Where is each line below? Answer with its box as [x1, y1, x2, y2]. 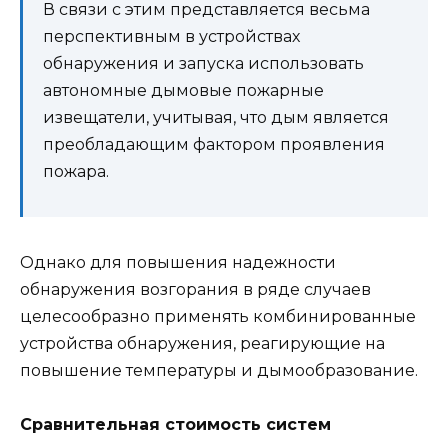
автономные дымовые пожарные [43, 80, 324, 100]
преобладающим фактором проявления [43, 134, 385, 154]
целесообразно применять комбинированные [20, 306, 416, 326]
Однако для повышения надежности [20, 252, 336, 272]
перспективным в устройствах [43, 26, 300, 46]
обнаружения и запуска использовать [43, 53, 364, 73]
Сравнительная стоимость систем [20, 414, 331, 434]
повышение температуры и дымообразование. [20, 360, 418, 380]
